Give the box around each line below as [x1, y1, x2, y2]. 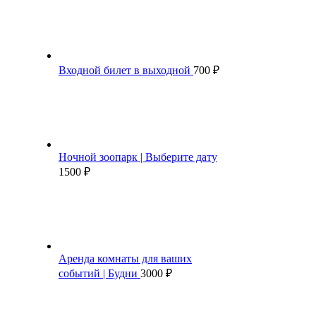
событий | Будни [59, 267, 140, 279]
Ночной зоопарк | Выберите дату [59, 150, 217, 163]
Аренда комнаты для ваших [59, 252, 192, 265]
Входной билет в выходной [59, 63, 193, 76]
